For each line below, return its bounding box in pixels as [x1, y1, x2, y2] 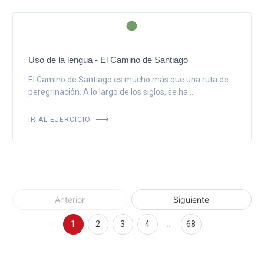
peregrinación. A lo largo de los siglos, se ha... [28, 87, 193, 97]
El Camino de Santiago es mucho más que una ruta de [28, 74, 229, 84]
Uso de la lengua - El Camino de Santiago [28, 54, 188, 65]
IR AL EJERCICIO [28, 112, 93, 124]
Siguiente [173, 194, 210, 204]
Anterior [54, 194, 85, 204]
